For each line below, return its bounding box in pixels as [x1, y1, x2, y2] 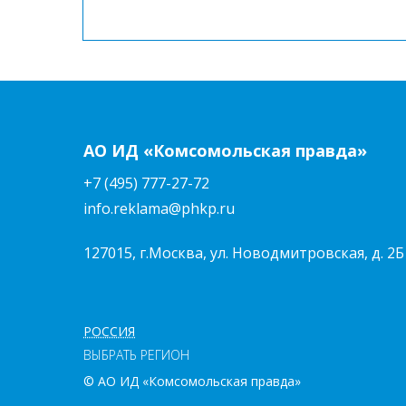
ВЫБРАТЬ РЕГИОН [83, 346, 189, 364]
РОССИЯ [83, 323, 135, 341]
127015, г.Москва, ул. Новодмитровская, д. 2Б [83, 243, 404, 264]
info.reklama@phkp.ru [83, 198, 235, 219]
